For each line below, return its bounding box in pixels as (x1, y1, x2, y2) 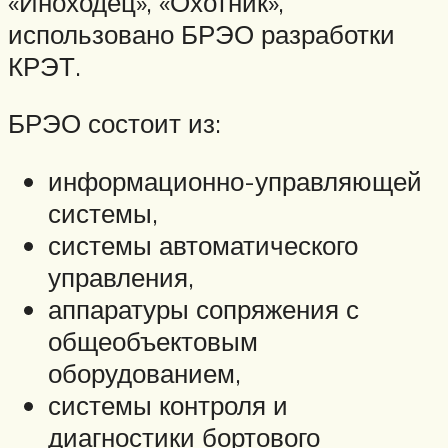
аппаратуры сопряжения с (48, 293, 359, 325)
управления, (48, 261, 194, 293)
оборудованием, (48, 357, 241, 389)
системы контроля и (48, 389, 288, 421)
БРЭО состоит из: (8, 107, 221, 140)
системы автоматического (48, 229, 358, 261)
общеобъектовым (48, 325, 258, 357)
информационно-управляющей (48, 165, 422, 197)
